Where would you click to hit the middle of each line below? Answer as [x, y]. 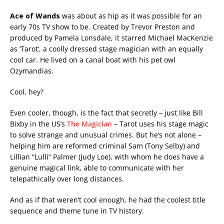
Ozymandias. [32, 71]
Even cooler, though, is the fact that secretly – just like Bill [106, 113]
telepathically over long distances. [67, 179]
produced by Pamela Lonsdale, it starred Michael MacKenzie [111, 38]
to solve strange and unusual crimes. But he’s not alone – [106, 135]
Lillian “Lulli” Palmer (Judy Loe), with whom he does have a [107, 157]
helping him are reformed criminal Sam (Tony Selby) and [105, 146]
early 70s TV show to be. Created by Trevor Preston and [102, 27]
